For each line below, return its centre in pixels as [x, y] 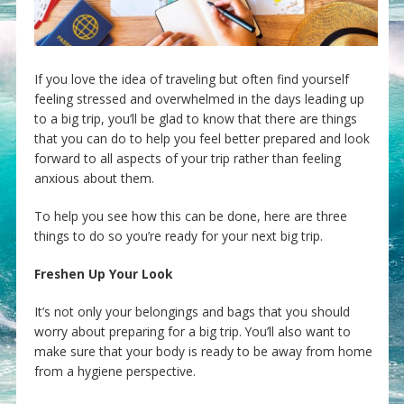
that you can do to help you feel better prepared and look [202, 139]
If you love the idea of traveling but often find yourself [191, 79]
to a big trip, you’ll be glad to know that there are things [195, 119]
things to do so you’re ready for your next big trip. [178, 236]
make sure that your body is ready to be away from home [203, 352]
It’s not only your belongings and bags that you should [192, 312]
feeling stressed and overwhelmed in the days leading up [199, 99]
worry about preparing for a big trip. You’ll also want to [192, 332]
